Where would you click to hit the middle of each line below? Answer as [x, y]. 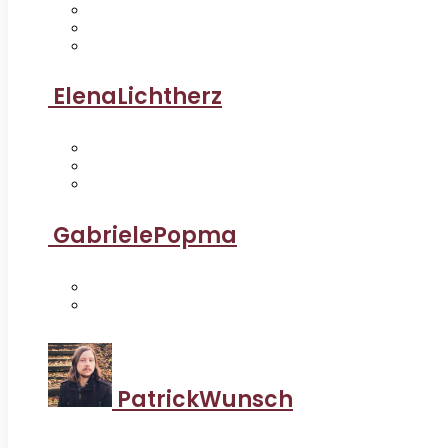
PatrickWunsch [205, 399]
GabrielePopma [145, 235]
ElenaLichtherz [137, 96]
